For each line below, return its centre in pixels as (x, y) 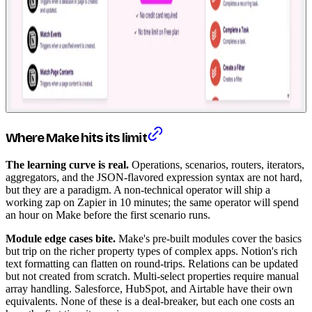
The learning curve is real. (67, 165)
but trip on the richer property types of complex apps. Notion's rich (151, 251)
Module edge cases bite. (61, 239)
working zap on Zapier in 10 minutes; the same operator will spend (152, 203)
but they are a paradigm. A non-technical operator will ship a (138, 190)
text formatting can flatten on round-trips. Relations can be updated (152, 264)
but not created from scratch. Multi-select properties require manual (152, 276)
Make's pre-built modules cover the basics (209, 239)
